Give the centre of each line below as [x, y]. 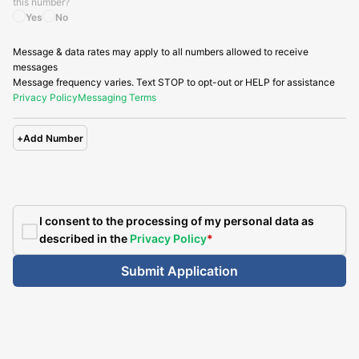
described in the [85, 239]
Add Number [53, 138]
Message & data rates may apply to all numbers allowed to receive [161, 52]
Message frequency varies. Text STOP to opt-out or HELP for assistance [174, 83]
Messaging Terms [117, 98]
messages [35, 67]
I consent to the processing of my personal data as [177, 221]
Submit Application [179, 271]
